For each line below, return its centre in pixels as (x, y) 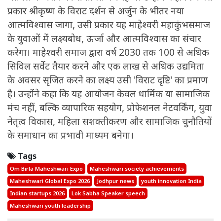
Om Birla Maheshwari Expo (46, 169)
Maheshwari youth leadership (50, 206)
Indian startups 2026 (37, 193)
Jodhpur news (115, 181)
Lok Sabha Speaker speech (108, 193)
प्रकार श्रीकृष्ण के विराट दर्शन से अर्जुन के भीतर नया (96, 11)
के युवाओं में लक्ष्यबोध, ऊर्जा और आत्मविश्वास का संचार (104, 39)
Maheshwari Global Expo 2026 (50, 181)
